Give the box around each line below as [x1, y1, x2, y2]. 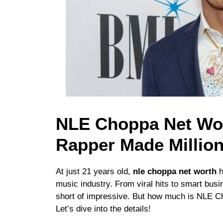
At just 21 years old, [56, 167, 133, 177]
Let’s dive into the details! [56, 204, 151, 214]
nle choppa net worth [133, 167, 217, 177]
